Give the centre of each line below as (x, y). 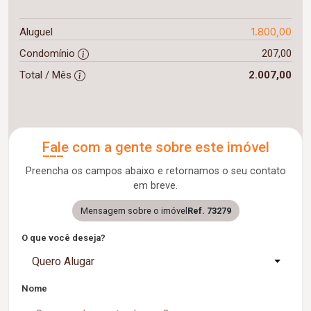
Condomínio (49, 54)
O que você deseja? (64, 238)
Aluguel (36, 32)
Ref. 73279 (209, 211)
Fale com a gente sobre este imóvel (155, 148)
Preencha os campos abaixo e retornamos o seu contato (155, 171)
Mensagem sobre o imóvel (134, 211)
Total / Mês (47, 75)
